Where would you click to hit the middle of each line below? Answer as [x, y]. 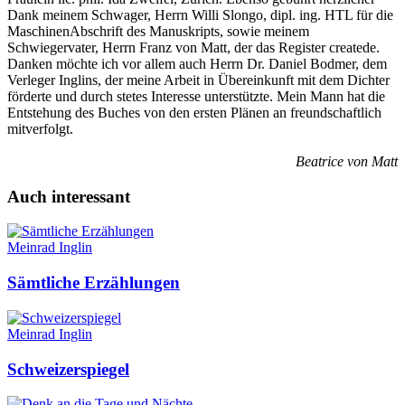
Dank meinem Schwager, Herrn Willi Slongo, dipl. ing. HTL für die [200, 15]
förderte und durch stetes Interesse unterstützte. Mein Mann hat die [196, 97]
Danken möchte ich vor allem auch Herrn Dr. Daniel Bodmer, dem [197, 64]
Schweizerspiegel [68, 369]
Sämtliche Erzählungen [94, 283]
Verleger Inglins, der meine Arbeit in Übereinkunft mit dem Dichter [198, 80]
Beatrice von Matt [347, 162]
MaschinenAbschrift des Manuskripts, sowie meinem [158, 32]
